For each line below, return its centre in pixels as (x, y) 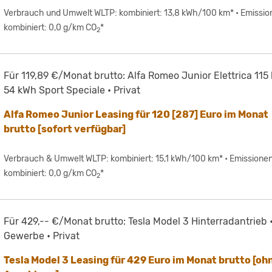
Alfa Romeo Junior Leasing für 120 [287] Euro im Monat (136, 115)
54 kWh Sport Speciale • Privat (72, 90)
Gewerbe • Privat (42, 236)
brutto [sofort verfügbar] (65, 129)
